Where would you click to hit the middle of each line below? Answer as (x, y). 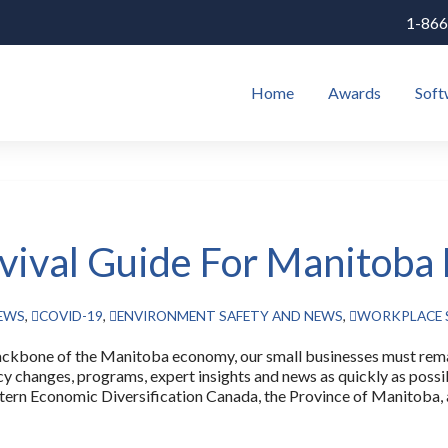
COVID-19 (71, 315)
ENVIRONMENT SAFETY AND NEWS (230, 315)
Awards (354, 92)
